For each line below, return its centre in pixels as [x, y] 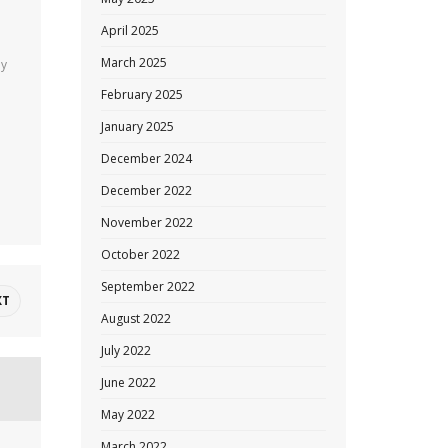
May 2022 [128, 414]
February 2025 [142, 94]
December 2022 [146, 190]
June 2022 [128, 382]
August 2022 [136, 318]
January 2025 [137, 126]
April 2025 [130, 30]
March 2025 [134, 62]
